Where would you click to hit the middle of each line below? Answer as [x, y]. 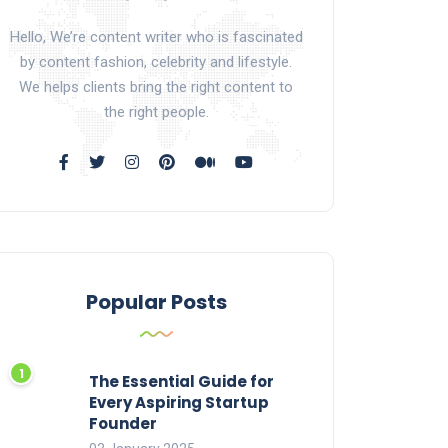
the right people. [156, 112]
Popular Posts [156, 302]
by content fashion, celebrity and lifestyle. [156, 62]
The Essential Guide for [181, 382]
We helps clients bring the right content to [156, 87]
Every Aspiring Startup [179, 403]
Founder [123, 424]
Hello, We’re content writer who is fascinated [156, 37]
